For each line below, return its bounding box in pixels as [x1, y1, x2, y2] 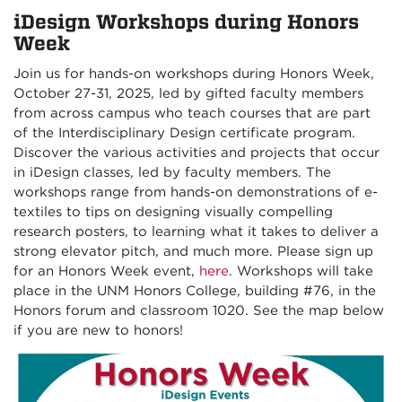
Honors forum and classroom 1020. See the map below [13, 302, 384, 319]
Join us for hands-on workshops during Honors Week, [13, 66, 374, 82]
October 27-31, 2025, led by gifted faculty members [13, 85, 363, 101]
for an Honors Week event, [13, 263, 199, 279]
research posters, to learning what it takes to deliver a [13, 223, 379, 240]
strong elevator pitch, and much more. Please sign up [13, 243, 373, 259]
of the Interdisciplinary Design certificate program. [13, 125, 355, 141]
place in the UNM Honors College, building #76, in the [13, 283, 376, 299]
